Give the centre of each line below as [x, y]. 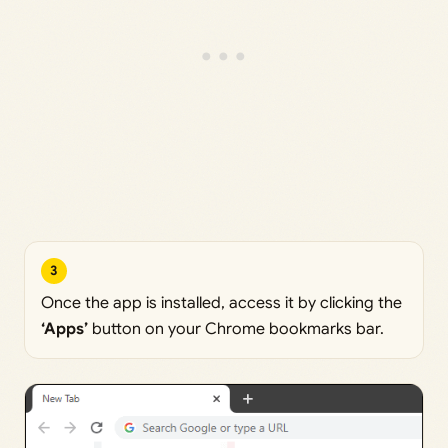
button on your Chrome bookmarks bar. [236, 328]
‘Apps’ [64, 328]
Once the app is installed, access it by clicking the [221, 302]
